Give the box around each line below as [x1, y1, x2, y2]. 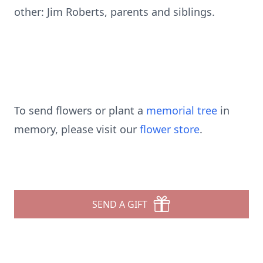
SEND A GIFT [92, 198, 147, 211]
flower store [140, 122, 200, 136]
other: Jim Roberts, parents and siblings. [14, 5, 215, 19]
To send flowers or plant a [14, 103, 146, 117]
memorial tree [146, 103, 217, 117]
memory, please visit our [14, 122, 140, 136]
